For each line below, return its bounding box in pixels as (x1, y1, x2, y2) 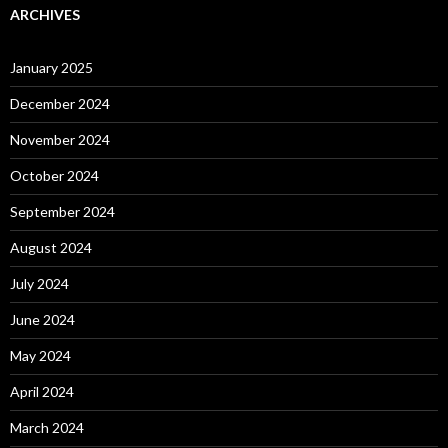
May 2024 (10, 347, 71, 364)
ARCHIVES (10, 6, 80, 23)
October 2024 (10, 167, 99, 184)
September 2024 (10, 203, 115, 220)
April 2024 (10, 383, 74, 400)
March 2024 (10, 419, 84, 436)
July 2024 (10, 275, 69, 292)
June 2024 (10, 311, 75, 328)
